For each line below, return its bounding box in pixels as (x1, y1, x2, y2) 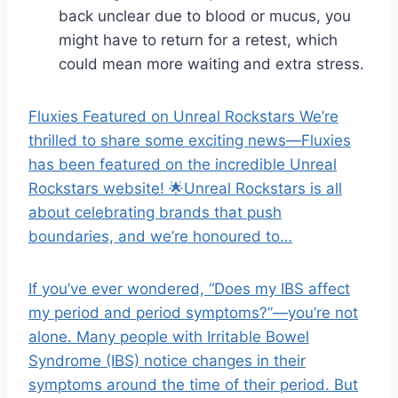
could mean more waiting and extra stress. (59, 55, 364, 73)
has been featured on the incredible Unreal (28, 155, 337, 173)
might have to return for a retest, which (59, 31, 338, 49)
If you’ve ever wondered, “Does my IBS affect (28, 280, 350, 298)
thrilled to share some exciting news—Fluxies (28, 131, 351, 149)
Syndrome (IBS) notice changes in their (28, 352, 306, 370)
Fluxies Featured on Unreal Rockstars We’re (28, 107, 338, 125)
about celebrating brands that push (28, 203, 282, 221)
